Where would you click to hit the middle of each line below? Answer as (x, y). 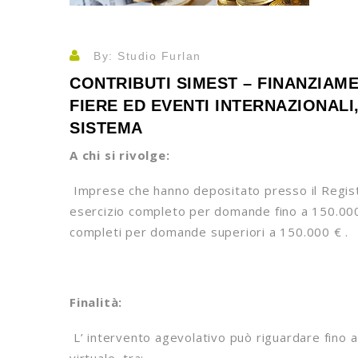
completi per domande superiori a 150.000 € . (209, 232)
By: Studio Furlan (145, 56)
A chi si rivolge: (120, 155)
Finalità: (96, 302)
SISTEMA (106, 128)
